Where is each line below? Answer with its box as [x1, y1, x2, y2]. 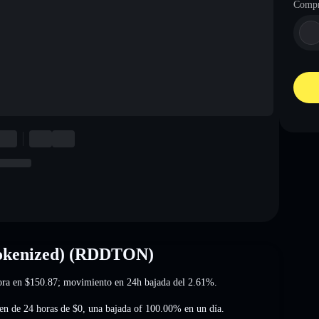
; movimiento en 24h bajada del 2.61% [58, 276, 214, 288]
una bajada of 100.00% [88, 303, 182, 314]
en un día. [182, 303, 224, 314]
